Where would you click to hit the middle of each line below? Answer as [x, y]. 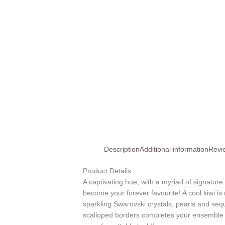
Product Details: [108, 171]
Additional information [174, 149]
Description [122, 149]
